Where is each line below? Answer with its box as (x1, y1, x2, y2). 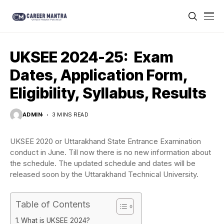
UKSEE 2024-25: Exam (10, 48, 173, 66)
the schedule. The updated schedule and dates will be (10, 158, 195, 168)
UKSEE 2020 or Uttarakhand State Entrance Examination (10, 136, 201, 146)
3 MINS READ (52, 111, 88, 118)
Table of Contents (15, 199, 90, 209)
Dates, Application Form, (10, 66, 187, 84)
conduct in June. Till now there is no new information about (10, 147, 211, 157)
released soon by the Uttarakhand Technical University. (10, 169, 198, 179)
